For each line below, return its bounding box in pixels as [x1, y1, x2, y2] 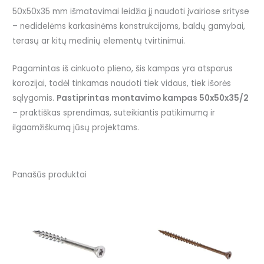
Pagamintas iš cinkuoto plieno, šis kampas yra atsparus [12, 63, 233, 75]
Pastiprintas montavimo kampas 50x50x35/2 [57, 93, 249, 104]
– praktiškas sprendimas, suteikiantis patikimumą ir [12, 107, 216, 119]
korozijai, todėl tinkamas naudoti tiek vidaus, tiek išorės [12, 78, 232, 90]
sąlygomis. [12, 93, 57, 104]
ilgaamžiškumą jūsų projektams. [12, 122, 140, 134]
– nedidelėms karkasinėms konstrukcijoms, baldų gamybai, [12, 21, 246, 32]
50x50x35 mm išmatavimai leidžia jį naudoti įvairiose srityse [12, 6, 250, 18]
